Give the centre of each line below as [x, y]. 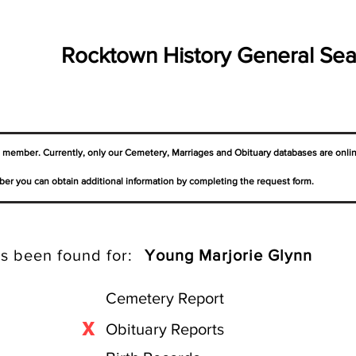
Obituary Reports [167, 329]
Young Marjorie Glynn [228, 255]
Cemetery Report [165, 298]
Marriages [193, 153]
